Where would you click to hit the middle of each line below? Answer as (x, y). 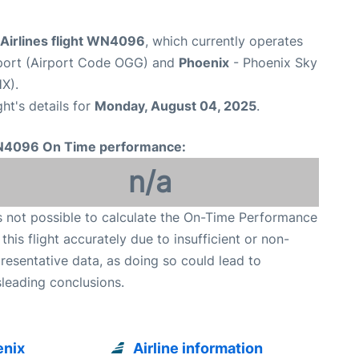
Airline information (198, 349)
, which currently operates (224, 41)
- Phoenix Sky (273, 63)
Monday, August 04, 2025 (175, 106)
